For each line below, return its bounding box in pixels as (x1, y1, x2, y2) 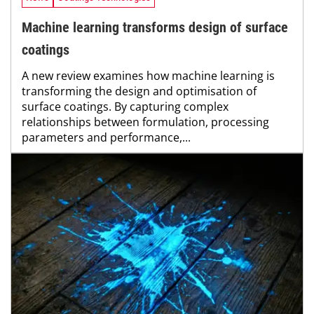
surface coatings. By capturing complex (22, 98, 228, 114)
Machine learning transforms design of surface (22, 18, 288, 36)
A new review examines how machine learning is (22, 67, 275, 83)
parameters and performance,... (22, 129, 191, 145)
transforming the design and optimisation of (22, 83, 257, 99)
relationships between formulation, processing (22, 114, 269, 130)
